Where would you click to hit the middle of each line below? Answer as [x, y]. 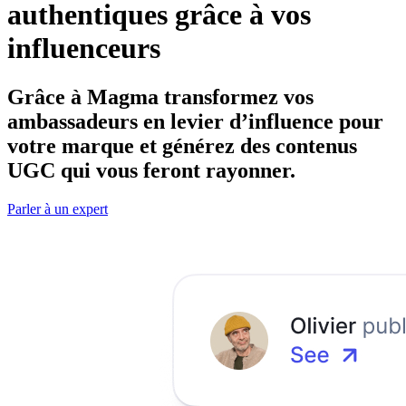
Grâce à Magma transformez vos [160, 97]
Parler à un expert [58, 208]
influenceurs [84, 48]
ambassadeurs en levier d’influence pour [195, 121]
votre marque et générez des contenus [182, 145]
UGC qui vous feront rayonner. [151, 170]
